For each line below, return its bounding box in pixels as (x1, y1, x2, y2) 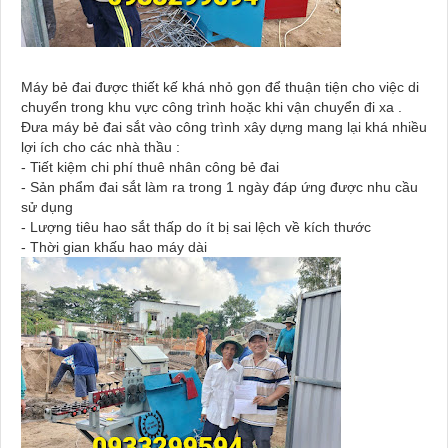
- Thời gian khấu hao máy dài (21, 238, 211, 255)
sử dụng (21, 198, 77, 215)
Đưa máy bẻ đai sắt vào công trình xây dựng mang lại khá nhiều (21, 118, 427, 135)
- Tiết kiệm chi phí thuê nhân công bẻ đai (21, 158, 283, 175)
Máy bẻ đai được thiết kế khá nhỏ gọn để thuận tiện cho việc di (21, 78, 419, 95)
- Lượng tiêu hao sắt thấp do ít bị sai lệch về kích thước (21, 218, 375, 235)
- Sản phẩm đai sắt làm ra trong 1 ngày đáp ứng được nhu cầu (21, 178, 418, 195)
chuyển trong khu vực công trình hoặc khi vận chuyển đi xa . (21, 98, 402, 115)
